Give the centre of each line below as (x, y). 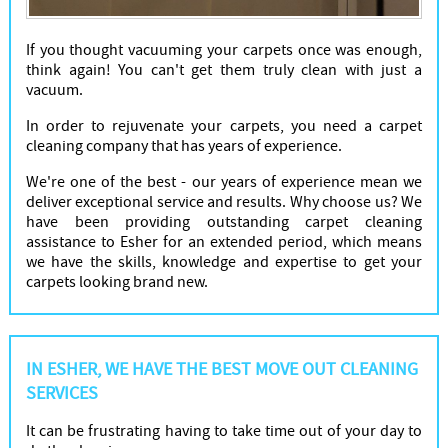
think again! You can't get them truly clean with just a (224, 69)
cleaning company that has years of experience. (183, 145)
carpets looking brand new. (116, 281)
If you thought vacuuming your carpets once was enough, (224, 49)
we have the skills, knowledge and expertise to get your (224, 261)
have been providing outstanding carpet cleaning (224, 221)
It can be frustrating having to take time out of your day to (224, 430)
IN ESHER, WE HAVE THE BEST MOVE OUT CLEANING (221, 369)
